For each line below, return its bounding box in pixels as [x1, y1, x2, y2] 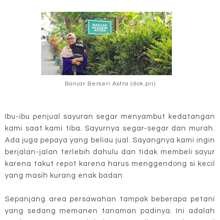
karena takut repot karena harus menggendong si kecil [5, 160, 215, 167]
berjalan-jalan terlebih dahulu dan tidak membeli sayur [5, 148, 215, 156]
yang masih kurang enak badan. [5, 171, 125, 179]
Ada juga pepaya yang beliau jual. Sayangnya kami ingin [5, 136, 215, 144]
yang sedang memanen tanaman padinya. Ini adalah [5, 207, 215, 215]
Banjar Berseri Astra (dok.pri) [64, 81, 156, 87]
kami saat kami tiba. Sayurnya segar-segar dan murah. [5, 124, 215, 132]
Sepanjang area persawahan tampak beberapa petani [5, 195, 215, 203]
